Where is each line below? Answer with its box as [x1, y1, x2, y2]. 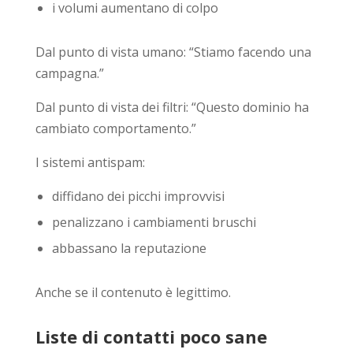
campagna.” [35, 64, 104, 82]
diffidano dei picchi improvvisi [51, 187, 225, 205]
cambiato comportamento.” [35, 119, 196, 137]
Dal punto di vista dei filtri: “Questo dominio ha [35, 98, 309, 116]
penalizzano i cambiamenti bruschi [51, 213, 256, 231]
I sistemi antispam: [35, 153, 145, 171]
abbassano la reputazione [51, 239, 206, 257]
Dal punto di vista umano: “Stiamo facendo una [35, 43, 311, 61]
